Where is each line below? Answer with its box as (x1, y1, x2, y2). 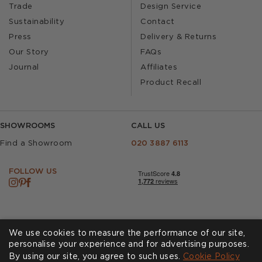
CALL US (131, 123, 165, 129)
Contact (140, 19, 175, 25)
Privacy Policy (120, 253, 171, 259)
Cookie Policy (182, 253, 240, 260)
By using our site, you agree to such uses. (9, 253, 183, 260)
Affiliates (140, 64, 177, 71)
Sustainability (9, 19, 64, 25)
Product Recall (140, 80, 201, 86)
